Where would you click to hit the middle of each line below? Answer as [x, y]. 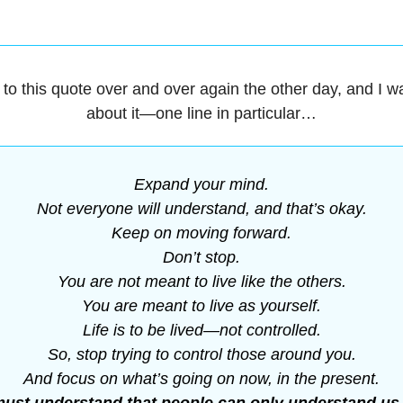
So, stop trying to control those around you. [201, 354]
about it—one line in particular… [201, 113]
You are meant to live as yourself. [201, 306]
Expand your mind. [201, 184]
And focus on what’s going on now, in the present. [201, 379]
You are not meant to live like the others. [201, 282]
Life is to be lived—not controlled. [201, 330]
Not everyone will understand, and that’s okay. [201, 209]
